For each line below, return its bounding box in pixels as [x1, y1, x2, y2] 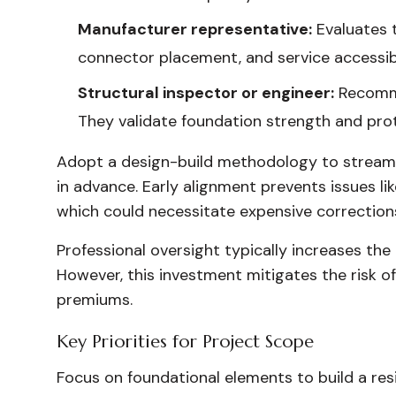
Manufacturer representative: [78, 19, 312, 40]
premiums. [57, 289, 133, 310]
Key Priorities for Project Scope [57, 331, 314, 353]
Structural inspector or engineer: [78, 82, 334, 103]
